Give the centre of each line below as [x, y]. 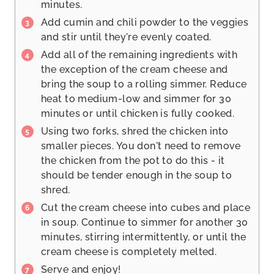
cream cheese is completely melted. [129, 252]
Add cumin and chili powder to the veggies [145, 23]
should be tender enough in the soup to [136, 176]
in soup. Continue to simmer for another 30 [145, 223]
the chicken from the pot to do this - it [133, 161]
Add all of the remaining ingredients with [139, 55]
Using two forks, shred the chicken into [135, 131]
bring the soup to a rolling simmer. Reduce [144, 84]
